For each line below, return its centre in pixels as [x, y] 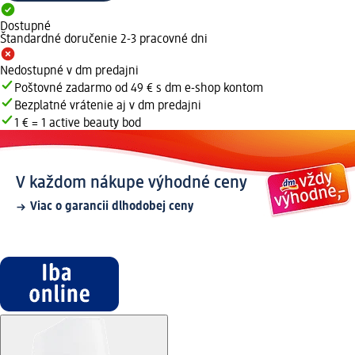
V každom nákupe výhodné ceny [132, 183]
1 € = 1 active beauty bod [78, 124]
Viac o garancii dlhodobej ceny [112, 207]
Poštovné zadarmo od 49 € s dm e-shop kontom [139, 89]
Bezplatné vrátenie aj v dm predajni [108, 107]
